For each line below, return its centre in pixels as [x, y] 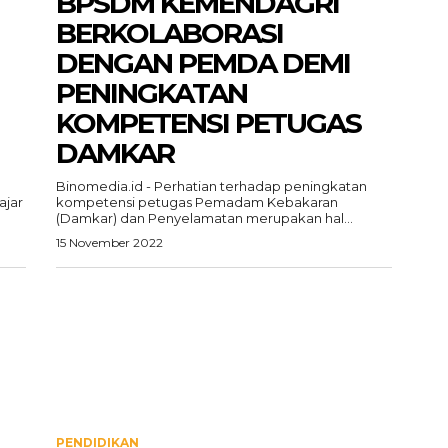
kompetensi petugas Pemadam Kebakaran [197, 202]
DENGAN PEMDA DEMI [203, 63]
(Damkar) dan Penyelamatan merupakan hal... [204, 218]
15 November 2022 [109, 242]
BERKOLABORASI [169, 33]
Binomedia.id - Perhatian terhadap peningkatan [211, 186]
